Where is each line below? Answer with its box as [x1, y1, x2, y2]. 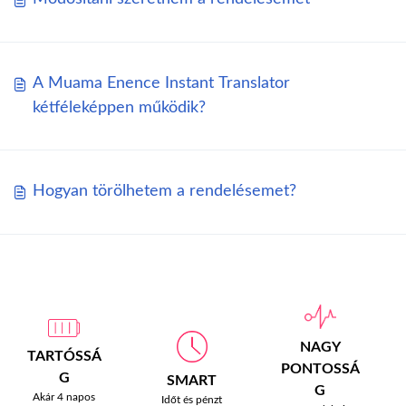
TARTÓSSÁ [26, 349, 101, 364]
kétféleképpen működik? [33, 99, 206, 116]
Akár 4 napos [33, 391, 96, 403]
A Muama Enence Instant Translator [33, 74, 290, 92]
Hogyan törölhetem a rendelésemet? [33, 182, 296, 199]
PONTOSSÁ [280, 361, 360, 376]
